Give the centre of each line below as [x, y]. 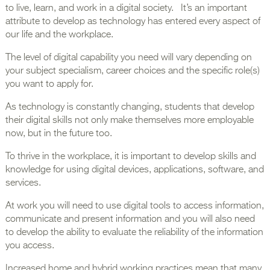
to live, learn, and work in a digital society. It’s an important [126, 8]
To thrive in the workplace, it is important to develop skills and [130, 156]
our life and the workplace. [59, 35]
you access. [30, 246]
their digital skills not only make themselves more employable [129, 120]
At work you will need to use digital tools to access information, [134, 206]
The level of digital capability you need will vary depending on [128, 58]
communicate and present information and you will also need [130, 219]
